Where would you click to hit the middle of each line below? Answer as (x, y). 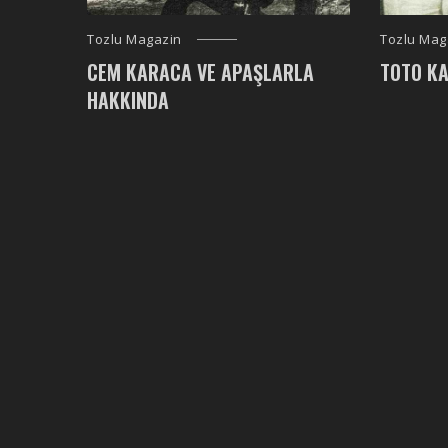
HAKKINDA (128, 100)
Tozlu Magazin (134, 39)
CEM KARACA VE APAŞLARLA (200, 72)
